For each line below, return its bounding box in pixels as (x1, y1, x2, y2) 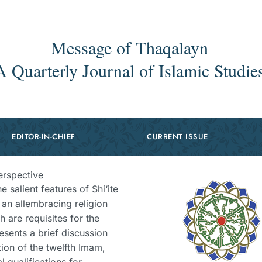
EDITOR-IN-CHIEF (12, 131, 75, 142)
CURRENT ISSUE (147, 131, 208, 142)
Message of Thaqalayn (51, 35, 209, 59)
